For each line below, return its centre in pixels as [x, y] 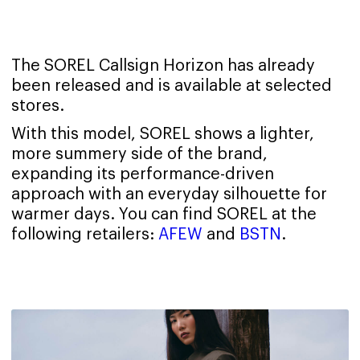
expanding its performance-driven [143, 174]
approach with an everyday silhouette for [169, 194]
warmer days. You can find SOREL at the [164, 214]
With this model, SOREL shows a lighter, [163, 134]
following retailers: [85, 234]
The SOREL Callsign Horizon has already [163, 65]
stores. [38, 106]
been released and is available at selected [172, 86]
